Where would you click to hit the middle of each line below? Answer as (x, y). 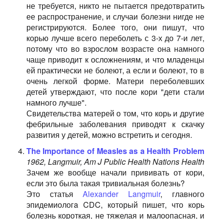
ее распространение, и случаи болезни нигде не (115, 16)
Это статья (55, 194)
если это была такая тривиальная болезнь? (105, 183)
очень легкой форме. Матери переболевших (115, 81)
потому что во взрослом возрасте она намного (115, 49)
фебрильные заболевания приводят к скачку (115, 124)
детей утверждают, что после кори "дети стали (115, 92)
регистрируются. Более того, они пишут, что (115, 27)
